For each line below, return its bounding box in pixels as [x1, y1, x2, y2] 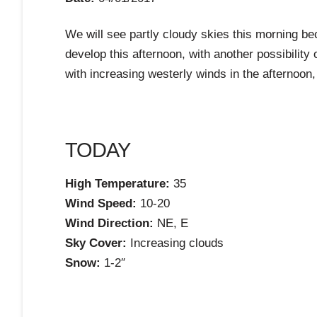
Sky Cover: [65, 236, 127, 250]
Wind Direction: [65, 217, 154, 231]
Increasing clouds [127, 236, 224, 250]
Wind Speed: [65, 197, 137, 211]
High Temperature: [65, 177, 170, 191]
